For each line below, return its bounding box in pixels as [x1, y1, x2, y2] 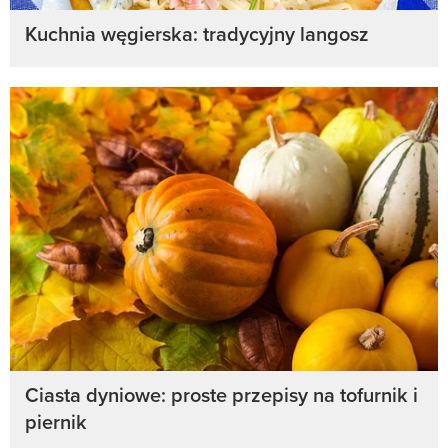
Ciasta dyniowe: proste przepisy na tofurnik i [25, 380, 418, 410]
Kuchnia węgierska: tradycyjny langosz [25, 18, 369, 48]
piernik [25, 407, 87, 437]
